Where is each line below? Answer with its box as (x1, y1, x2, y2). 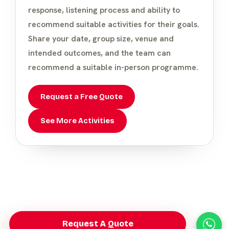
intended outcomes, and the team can (28, 47, 171, 58)
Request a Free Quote (40, 92, 123, 101)
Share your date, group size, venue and (28, 33, 174, 44)
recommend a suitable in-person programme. (28, 61, 198, 73)
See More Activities (40, 116, 114, 125)
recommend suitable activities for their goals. (28, 18, 199, 30)
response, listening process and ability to (28, 4, 180, 15)
